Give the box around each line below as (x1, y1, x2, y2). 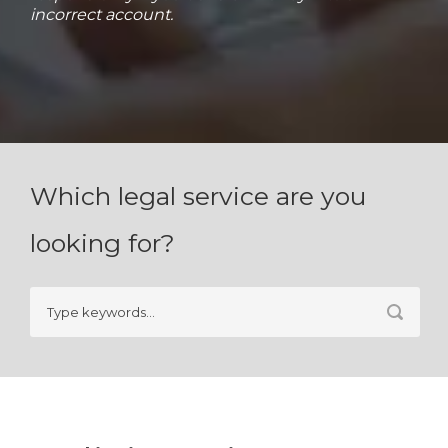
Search (29, 292, 89, 312)
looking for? (30, 228, 175, 258)
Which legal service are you (30, 181, 366, 211)
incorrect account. (30, 5, 173, 24)
